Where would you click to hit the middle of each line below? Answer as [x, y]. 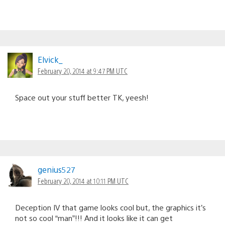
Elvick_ [50, 59]
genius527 [56, 169]
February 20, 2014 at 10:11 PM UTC [83, 181]
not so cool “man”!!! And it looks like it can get [94, 217]
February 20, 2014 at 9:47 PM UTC [83, 71]
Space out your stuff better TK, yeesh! [82, 97]
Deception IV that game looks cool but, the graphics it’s [110, 207]
